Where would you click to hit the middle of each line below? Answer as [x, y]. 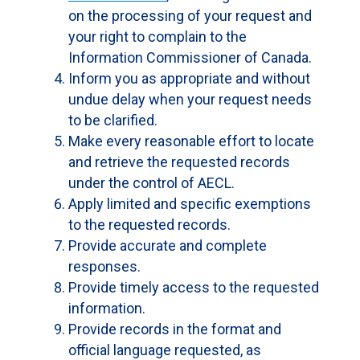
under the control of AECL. [151, 183]
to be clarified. [113, 120]
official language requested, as [165, 350]
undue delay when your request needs [190, 99]
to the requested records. [149, 225]
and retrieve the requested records [179, 162]
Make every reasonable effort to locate [191, 141]
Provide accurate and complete [168, 245]
